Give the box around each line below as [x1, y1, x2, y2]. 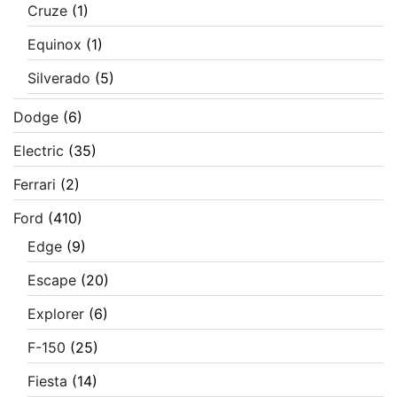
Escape [27, 271, 76, 290]
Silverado [27, 69, 90, 88]
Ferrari [13, 175, 56, 194]
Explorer [27, 305, 84, 323]
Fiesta [27, 372, 67, 391]
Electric [13, 142, 64, 160]
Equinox [27, 35, 82, 54]
